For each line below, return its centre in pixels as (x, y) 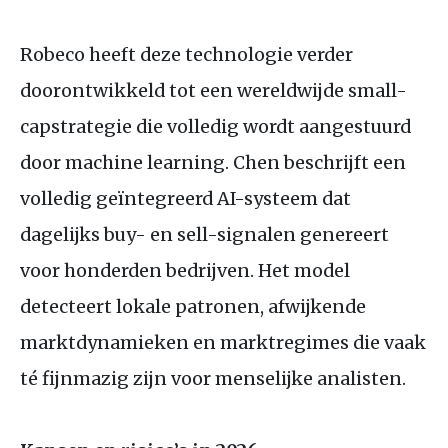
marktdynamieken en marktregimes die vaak (223, 342)
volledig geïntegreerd (118, 198)
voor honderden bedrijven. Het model (185, 270)
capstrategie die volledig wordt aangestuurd (215, 126)
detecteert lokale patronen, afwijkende (193, 306)
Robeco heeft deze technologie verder (186, 54)
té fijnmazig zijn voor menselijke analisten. (213, 378)
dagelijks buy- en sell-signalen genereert (204, 234)
